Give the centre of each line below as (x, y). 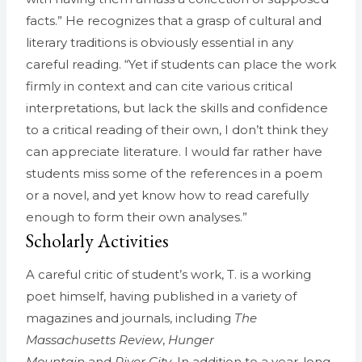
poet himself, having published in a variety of (161, 297)
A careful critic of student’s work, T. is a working (168, 275)
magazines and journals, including (130, 318)
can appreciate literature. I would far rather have (174, 151)
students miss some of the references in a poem (174, 173)
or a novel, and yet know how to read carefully (167, 195)
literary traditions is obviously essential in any (160, 42)
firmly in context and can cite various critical (159, 86)
